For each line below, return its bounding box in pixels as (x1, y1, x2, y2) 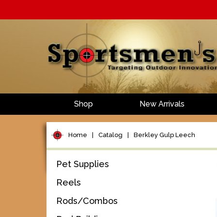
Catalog (98, 131, 123, 139)
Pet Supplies (56, 159, 109, 169)
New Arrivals (139, 99, 185, 108)
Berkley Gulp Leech (133, 131, 195, 139)
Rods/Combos (56, 196, 118, 206)
